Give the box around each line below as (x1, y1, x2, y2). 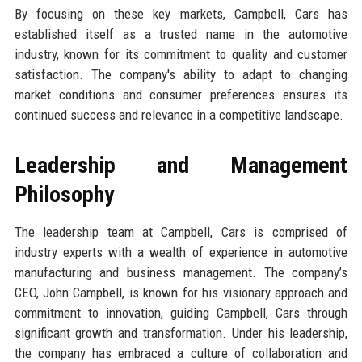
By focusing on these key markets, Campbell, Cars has (14, 6, 348, 23)
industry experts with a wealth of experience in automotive (14, 244, 348, 261)
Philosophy (14, 181, 114, 208)
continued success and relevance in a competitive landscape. (14, 107, 343, 124)
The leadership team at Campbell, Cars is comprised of (14, 224, 348, 241)
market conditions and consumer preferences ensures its (14, 86, 348, 103)
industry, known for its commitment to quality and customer (14, 46, 348, 63)
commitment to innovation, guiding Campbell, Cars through (14, 305, 348, 322)
